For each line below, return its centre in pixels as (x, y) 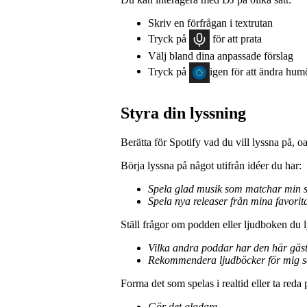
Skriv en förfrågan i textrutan (210, 23)
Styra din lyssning (183, 113)
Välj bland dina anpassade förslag (221, 56)
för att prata (236, 38)
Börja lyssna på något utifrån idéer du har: (211, 166)
